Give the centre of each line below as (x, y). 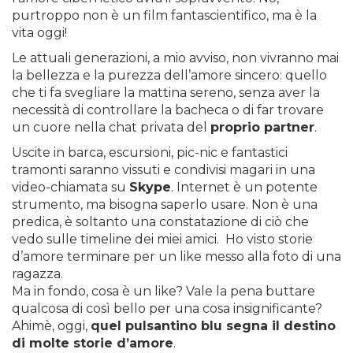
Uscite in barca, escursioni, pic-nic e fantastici (150, 152)
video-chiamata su (71, 187)
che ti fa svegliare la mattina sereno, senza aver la (166, 93)
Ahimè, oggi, (51, 326)
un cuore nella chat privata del (111, 127)
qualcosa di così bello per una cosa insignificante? (167, 308)
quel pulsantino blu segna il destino (213, 326)
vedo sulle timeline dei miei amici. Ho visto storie (162, 239)
